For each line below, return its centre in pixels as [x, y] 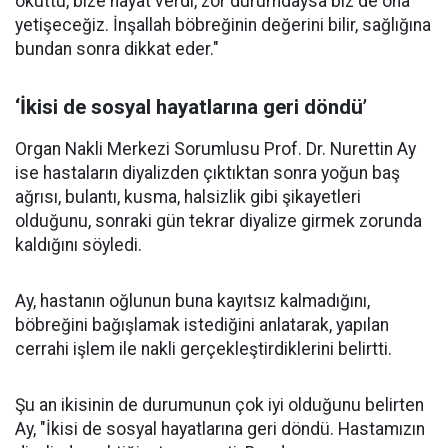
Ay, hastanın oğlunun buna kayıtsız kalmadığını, [192, 301]
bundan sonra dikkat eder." [117, 49]
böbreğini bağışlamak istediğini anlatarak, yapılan [202, 325]
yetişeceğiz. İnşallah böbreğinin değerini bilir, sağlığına [223, 25]
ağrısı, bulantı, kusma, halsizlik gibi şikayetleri [188, 197]
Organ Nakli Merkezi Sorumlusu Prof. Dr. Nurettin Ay [215, 149]
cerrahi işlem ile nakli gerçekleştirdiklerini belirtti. [203, 349]
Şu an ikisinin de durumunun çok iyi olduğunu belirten [219, 405]
